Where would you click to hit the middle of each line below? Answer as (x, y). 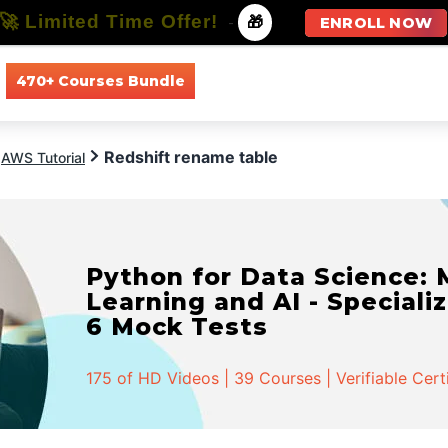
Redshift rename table (191, 157)
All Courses (252, 80)
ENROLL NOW (376, 23)
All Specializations (381, 80)
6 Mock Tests (177, 326)
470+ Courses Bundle (100, 80)
